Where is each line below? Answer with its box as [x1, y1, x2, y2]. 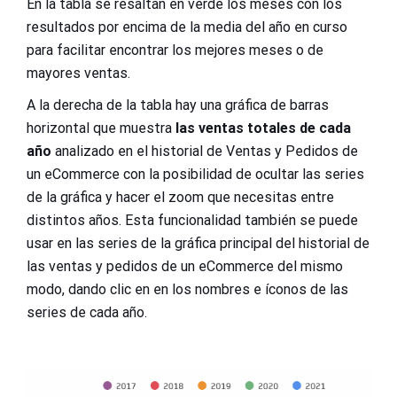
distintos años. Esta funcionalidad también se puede [27, 211, 358, 229]
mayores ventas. [27, 64, 130, 82]
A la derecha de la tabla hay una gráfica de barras [27, 96, 329, 113]
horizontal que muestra [27, 119, 172, 136]
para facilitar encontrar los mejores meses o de [27, 41, 323, 58]
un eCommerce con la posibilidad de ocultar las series [27, 165, 364, 183]
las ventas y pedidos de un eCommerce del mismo [27, 257, 343, 275]
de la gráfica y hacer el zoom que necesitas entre [27, 188, 334, 206]
